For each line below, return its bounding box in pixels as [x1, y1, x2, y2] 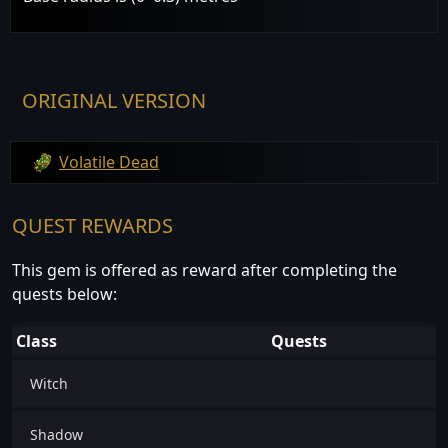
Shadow [30, 425, 83, 445]
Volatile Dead [59, 150, 159, 173]
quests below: [12, 283, 117, 306]
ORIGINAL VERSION [22, 86, 206, 114]
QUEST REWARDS [12, 212, 173, 240]
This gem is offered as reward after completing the [12, 259, 397, 282]
